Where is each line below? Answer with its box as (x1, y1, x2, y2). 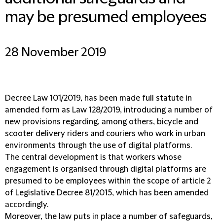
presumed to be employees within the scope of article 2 (5, 177, 211, 185)
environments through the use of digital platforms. (5, 141, 192, 150)
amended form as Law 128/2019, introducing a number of (5, 106, 213, 114)
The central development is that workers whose (5, 153, 182, 162)
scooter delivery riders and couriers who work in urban (5, 129, 205, 138)
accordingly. (5, 200, 48, 209)
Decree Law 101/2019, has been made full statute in (5, 94, 192, 103)
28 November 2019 (5, 46, 106, 60)
